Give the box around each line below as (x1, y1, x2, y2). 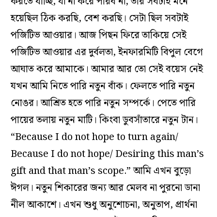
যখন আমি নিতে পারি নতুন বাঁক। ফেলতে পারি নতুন (11, 78, 195, 94)
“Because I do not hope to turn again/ (11, 129, 179, 145)
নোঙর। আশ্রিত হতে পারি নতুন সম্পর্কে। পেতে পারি (11, 95, 196, 111)
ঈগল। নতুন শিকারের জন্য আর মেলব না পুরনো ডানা (11, 180, 201, 196)
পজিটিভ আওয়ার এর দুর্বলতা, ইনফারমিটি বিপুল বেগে (11, 45, 203, 61)
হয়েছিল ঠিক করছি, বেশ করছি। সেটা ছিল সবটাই (11, 11, 189, 27)
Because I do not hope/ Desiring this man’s (11, 146, 204, 162)
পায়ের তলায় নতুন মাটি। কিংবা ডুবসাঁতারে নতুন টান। (11, 112, 199, 128)
